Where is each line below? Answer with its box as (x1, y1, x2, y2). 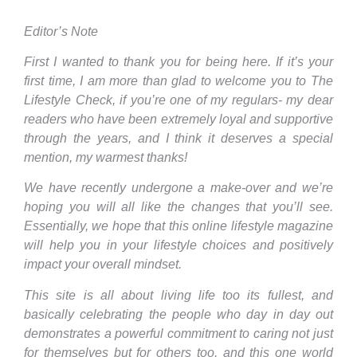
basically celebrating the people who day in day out (24, 307, 333, 321)
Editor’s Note (24, 24, 98, 38)
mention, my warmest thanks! (24, 150, 187, 164)
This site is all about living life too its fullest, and (24, 288, 333, 302)
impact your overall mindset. (24, 257, 185, 272)
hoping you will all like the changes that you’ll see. (24, 200, 333, 214)
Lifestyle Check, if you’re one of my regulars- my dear (24, 92, 333, 107)
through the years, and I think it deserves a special (24, 131, 333, 145)
